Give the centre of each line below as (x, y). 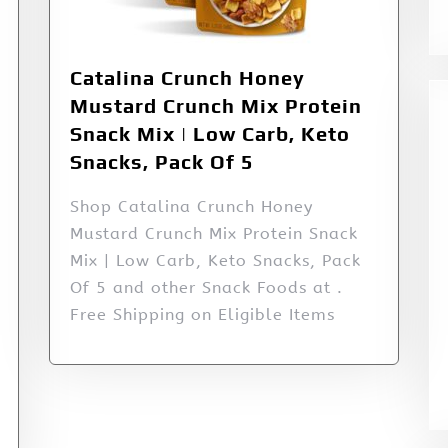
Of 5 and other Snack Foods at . (206, 288)
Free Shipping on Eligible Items (202, 315)
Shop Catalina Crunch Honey (191, 207)
